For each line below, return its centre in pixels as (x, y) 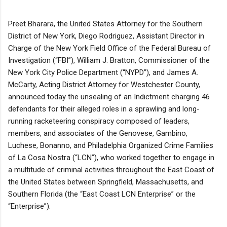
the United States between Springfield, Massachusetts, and (106, 182)
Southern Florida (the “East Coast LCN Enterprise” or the (102, 194)
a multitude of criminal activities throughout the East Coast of (111, 169)
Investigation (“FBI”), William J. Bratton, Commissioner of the (109, 60)
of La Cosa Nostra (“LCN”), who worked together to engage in (111, 157)
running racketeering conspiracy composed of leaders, (99, 121)
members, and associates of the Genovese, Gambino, (98, 133)
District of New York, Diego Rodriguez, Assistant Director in (106, 36)
